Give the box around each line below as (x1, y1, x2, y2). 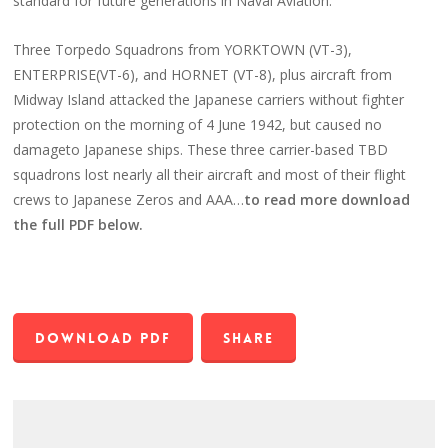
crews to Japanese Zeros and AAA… (13, 189, 245, 209)
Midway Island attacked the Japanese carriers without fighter (13, 89, 405, 109)
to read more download (244, 189, 411, 209)
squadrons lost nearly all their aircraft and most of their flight (13, 164, 407, 184)
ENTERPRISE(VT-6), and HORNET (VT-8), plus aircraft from (13, 64, 393, 84)
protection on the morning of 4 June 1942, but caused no (13, 114, 383, 134)
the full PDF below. (13, 214, 144, 234)
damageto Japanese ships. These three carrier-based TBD (13, 139, 389, 159)
